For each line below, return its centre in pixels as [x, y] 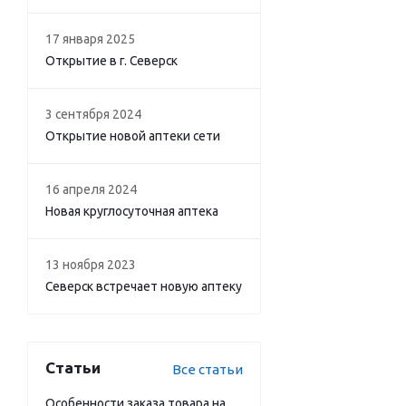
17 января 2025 [90, 39]
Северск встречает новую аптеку [144, 286]
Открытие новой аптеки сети [133, 136]
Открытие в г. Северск [111, 61]
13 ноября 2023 [91, 265]
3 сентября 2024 [93, 114]
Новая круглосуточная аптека [132, 211]
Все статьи [208, 369]
